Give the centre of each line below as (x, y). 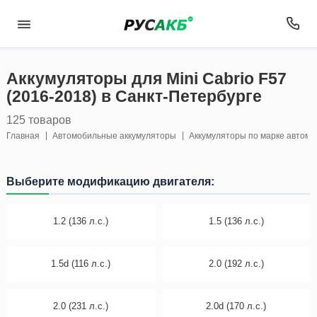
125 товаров (39, 119)
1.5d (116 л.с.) (81, 264)
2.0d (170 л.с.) (236, 306)
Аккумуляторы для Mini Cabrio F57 (146, 79)
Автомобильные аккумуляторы (114, 136)
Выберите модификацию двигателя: (110, 181)
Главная (23, 136)
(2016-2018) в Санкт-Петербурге (134, 97)
